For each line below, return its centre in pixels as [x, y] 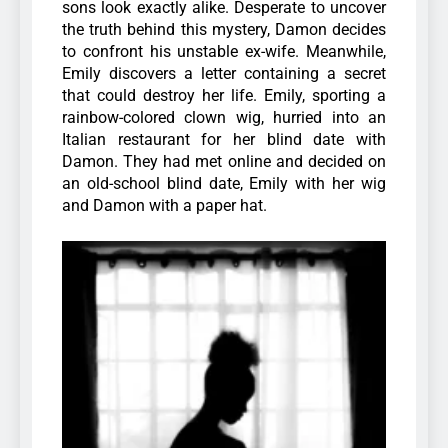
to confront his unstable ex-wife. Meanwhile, [224, 51]
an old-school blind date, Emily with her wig [224, 183]
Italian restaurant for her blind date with [224, 139]
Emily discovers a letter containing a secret [224, 73]
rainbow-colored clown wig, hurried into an [224, 117]
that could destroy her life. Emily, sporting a [224, 95]
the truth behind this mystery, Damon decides [224, 29]
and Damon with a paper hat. [164, 205]
